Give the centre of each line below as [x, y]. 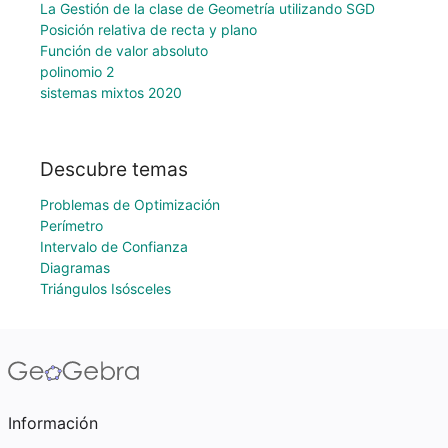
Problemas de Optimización [130, 204]
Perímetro [71, 225]
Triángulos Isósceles [105, 288]
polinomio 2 [77, 72]
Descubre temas [114, 169]
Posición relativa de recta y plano [148, 30]
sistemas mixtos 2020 [111, 93]
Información [53, 423]
